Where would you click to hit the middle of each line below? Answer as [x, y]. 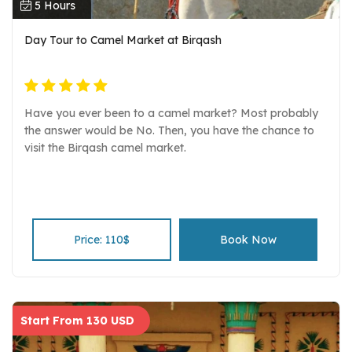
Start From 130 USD [77, 321]
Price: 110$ [101, 240]
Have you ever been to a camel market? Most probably [171, 114]
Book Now [249, 240]
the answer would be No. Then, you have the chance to [169, 131]
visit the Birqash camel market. [105, 148]
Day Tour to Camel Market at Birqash [123, 40]
